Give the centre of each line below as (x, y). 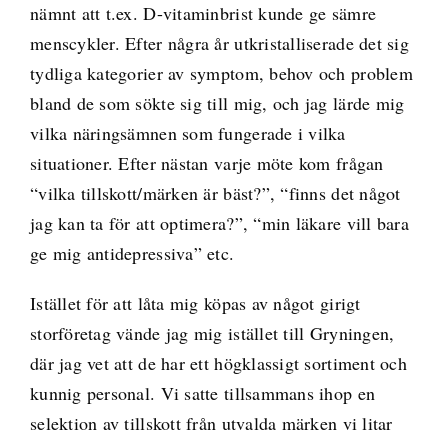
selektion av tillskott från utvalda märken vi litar (211, 423)
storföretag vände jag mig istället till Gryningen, (212, 333)
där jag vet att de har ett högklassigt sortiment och (218, 363)
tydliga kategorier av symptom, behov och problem (221, 73)
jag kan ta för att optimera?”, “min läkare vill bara (219, 223)
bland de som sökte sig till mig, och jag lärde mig (217, 103)
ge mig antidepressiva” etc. (132, 253)
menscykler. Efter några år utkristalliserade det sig (219, 43)
